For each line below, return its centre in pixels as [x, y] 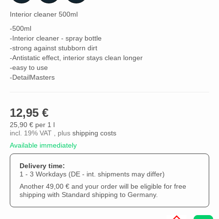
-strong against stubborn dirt [54, 48]
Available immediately [43, 146]
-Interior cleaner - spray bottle [56, 38]
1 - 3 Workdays [44, 175]
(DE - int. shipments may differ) [117, 175]
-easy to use [29, 68]
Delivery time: [43, 166]
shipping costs [94, 133]
